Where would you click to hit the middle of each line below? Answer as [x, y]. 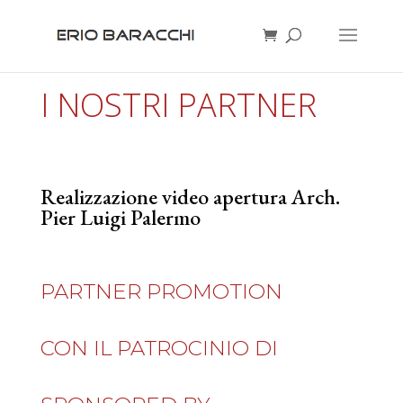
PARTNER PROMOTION [161, 291]
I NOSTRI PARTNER [178, 105]
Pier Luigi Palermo [120, 217]
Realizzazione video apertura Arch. [190, 197]
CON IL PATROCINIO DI [159, 348]
